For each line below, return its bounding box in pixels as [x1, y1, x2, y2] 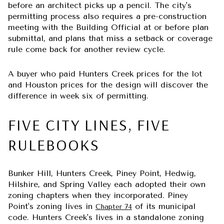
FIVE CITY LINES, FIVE [8, 114, 170, 135]
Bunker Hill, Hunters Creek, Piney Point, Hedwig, [8, 168, 196, 178]
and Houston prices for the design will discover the [8, 79, 208, 89]
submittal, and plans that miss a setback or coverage [8, 33, 212, 43]
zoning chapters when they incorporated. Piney [8, 190, 188, 200]
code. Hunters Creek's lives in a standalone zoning [8, 212, 204, 222]
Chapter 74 [95, 202, 132, 211]
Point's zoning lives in [8, 201, 95, 211]
